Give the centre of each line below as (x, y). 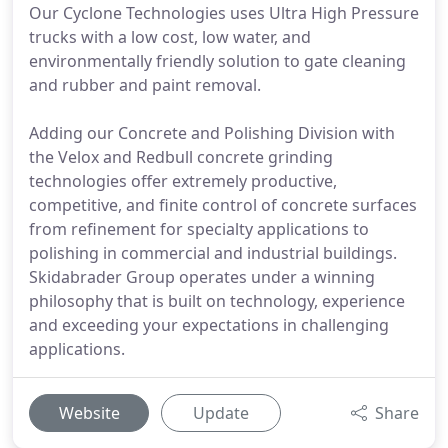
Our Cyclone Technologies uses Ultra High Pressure (224, 13)
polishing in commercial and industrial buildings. (213, 253)
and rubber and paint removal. (145, 85)
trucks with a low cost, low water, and (170, 37)
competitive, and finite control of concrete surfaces (223, 205)
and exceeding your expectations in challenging (209, 325)
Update (221, 413)
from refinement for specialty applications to (199, 229)
